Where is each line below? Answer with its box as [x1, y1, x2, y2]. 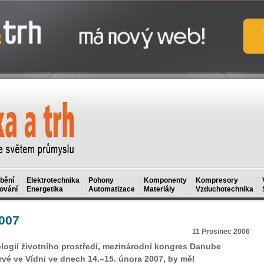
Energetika [27, 185, 63, 193]
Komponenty [144, 176, 187, 184]
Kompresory [196, 176, 238, 184]
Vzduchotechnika [196, 185, 253, 193]
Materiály [144, 185, 175, 193]
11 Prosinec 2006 [192, 227, 250, 236]
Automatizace [88, 185, 135, 193]
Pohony [88, 176, 114, 184]
